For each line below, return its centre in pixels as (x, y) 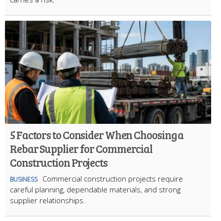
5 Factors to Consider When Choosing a (97, 134)
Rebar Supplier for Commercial (81, 148)
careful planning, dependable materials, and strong (95, 189)
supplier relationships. (48, 200)
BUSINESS (24, 179)
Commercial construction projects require (113, 178)
